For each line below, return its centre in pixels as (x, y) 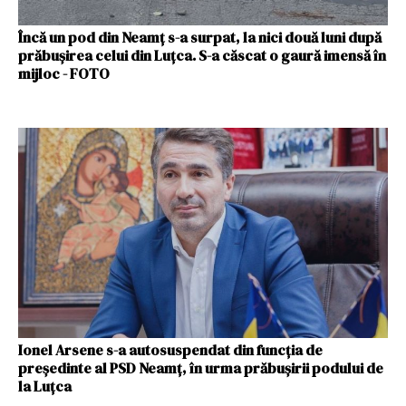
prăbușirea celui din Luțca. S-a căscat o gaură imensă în (202, 55)
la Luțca (45, 386)
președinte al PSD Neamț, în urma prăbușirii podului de (201, 368)
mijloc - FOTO (64, 73)
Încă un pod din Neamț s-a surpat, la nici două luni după (200, 37)
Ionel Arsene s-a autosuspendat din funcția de (170, 350)
